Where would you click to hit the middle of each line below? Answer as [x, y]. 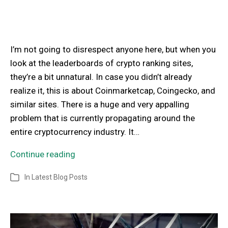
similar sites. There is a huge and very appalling [100, 105]
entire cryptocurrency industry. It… [75, 132]
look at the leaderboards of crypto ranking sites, [102, 63]
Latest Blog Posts [60, 177]
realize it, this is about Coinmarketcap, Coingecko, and [113, 91]
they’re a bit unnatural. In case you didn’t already [101, 77]
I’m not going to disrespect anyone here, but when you [113, 50]
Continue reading [43, 154]
